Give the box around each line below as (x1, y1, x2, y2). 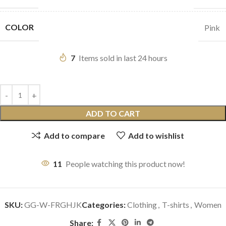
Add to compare (43, 130, 105, 140)
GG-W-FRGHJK (24, 200, 82, 210)
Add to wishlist (128, 130, 184, 140)
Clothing (127, 200, 157, 210)
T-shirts (162, 200, 189, 210)
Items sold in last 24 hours (79, 53, 167, 63)
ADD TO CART (86, 108, 140, 119)
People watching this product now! (66, 159, 185, 169)
